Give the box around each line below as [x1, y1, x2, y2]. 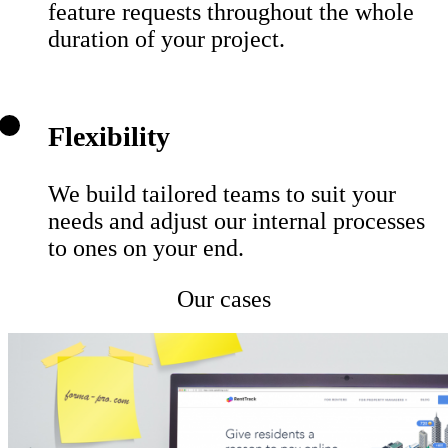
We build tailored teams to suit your [48, 181, 396, 208]
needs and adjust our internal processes [48, 208, 425, 235]
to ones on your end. [48, 235, 244, 262]
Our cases [177, 286, 271, 313]
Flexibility [48, 121, 170, 153]
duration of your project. [48, 26, 285, 53]
